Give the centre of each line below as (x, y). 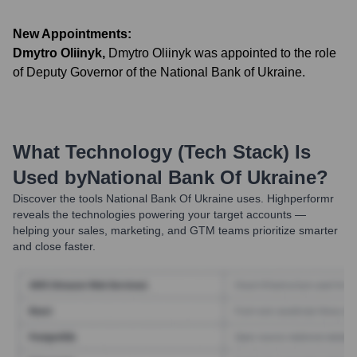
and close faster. (54, 246)
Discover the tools (58, 198)
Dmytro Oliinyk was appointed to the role (222, 53)
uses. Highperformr (284, 198)
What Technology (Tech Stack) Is (162, 152)
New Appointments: (72, 34)
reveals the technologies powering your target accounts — (159, 214)
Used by (50, 177)
